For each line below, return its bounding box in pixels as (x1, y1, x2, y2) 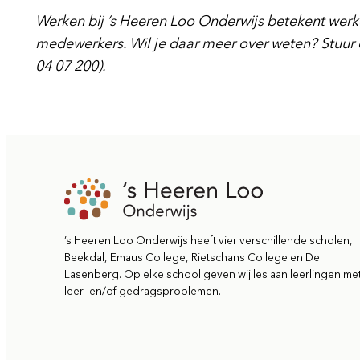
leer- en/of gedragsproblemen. (64, 284, 221, 298)
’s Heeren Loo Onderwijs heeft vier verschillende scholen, (64, 234, 353, 247)
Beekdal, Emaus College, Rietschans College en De (64, 251, 320, 264)
